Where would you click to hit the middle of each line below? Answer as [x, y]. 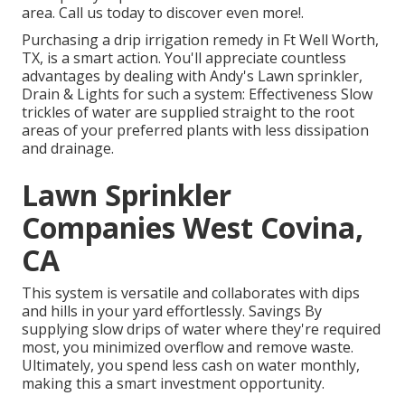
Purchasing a [68, 40]
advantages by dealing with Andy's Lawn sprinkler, [192, 76]
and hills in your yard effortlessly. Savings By [172, 311]
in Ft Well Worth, [321, 40]
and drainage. [68, 149]
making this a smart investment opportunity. [173, 384]
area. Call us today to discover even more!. [163, 13]
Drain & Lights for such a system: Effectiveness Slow [197, 94]
